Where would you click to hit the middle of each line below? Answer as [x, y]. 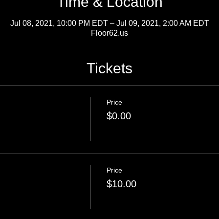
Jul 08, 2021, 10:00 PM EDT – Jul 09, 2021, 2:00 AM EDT [109, 23]
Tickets [109, 68]
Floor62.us [109, 33]
